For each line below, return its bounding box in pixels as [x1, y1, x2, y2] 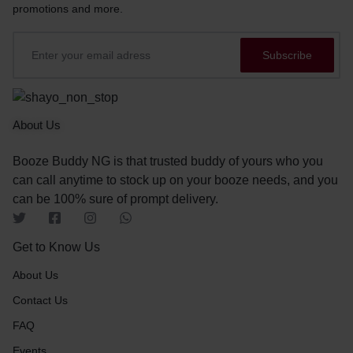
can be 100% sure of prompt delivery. [13, 191, 218, 206]
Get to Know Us [13, 240, 100, 254]
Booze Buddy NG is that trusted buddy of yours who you [13, 154, 323, 168]
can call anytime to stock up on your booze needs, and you [13, 173, 338, 187]
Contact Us [13, 293, 68, 307]
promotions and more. [13, 2, 123, 16]
